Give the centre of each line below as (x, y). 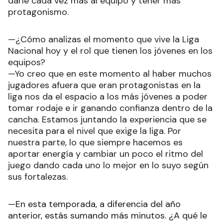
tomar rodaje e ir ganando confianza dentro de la (110, 108)
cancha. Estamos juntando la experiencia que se (107, 119)
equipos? (27, 62)
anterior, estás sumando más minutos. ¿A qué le (108, 215)
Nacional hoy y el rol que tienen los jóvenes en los (110, 51)
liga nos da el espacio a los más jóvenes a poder (108, 96)
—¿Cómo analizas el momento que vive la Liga (104, 39)
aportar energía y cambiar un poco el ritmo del (106, 154)
